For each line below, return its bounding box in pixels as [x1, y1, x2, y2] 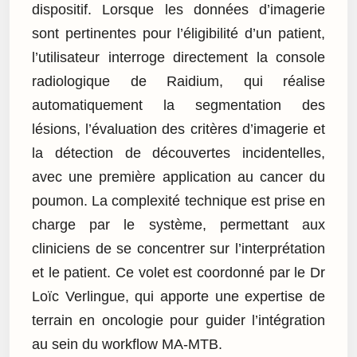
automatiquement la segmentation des [32, 97, 325, 114]
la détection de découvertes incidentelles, [32, 145, 325, 162]
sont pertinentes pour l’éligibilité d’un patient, [32, 25, 325, 42]
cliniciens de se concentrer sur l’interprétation [32, 241, 325, 257]
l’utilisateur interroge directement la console [32, 49, 325, 66]
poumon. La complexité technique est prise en [32, 193, 325, 210]
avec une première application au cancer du [32, 169, 325, 186]
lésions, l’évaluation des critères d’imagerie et [32, 121, 325, 138]
